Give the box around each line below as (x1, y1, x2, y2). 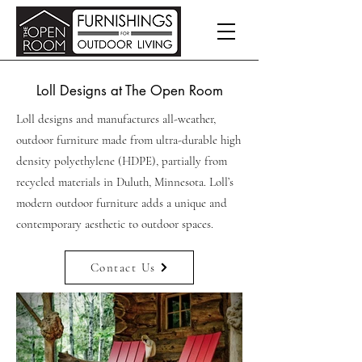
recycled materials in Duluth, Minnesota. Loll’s (16, 175, 234, 189)
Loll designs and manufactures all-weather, (16, 112, 216, 126)
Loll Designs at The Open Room (36, 82, 223, 99)
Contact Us (90, 260, 156, 275)
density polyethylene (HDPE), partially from (16, 154, 227, 168)
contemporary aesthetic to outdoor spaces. (16, 217, 213, 231)
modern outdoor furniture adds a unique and (16, 196, 227, 210)
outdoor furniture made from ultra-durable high (16, 133, 241, 147)
